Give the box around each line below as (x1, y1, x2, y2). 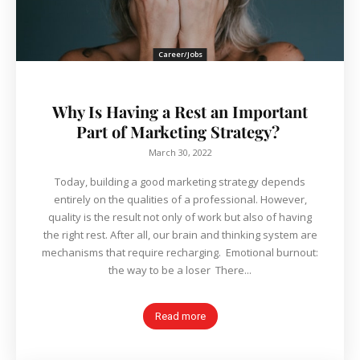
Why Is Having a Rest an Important (52, 100, 308, 123)
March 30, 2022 (148, 146, 212, 159)
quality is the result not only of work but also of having (48, 210, 312, 225)
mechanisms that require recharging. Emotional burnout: (42, 245, 318, 260)
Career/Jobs (157, 49, 202, 60)
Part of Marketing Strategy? (76, 121, 284, 143)
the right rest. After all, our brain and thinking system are (43, 227, 317, 243)
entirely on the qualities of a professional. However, (53, 192, 307, 207)
